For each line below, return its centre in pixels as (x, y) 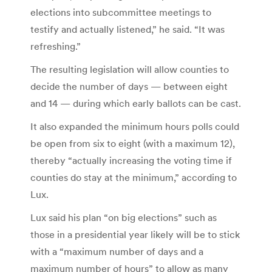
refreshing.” (56, 46)
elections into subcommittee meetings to (121, 12)
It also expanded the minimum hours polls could (135, 126)
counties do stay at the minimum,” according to (134, 177)
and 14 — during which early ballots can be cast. (136, 103)
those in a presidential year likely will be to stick (135, 234)
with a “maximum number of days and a (117, 251)
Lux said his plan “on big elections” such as (124, 217)
